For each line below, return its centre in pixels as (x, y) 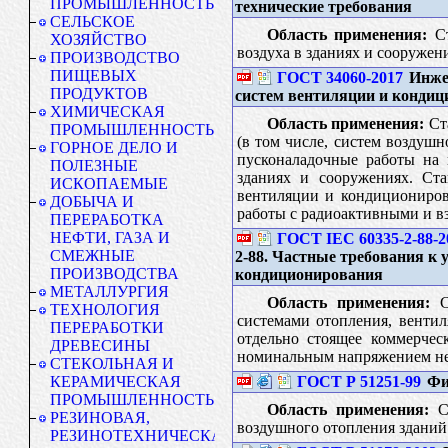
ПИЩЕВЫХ (93, 75)
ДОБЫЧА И (92, 201)
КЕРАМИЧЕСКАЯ (115, 381)
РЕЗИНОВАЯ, (100, 417)
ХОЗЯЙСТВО (98, 39)
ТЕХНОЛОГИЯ (105, 309)
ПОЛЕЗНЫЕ (94, 165)
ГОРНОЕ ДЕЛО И (114, 147)
